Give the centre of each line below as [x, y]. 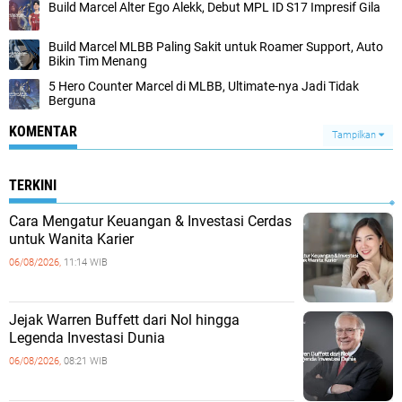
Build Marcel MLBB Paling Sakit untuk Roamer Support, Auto [216, 46]
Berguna [72, 100]
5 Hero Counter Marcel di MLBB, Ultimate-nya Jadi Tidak [204, 86]
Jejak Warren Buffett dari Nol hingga [124, 319]
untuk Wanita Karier [71, 239]
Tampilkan [355, 135]
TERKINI [33, 185]
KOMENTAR [43, 131]
